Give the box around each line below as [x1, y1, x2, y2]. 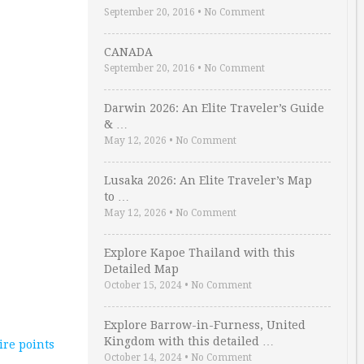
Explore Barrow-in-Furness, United [104, 318, 305, 331]
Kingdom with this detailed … [104, 335, 274, 348]
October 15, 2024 [104, 279, 182, 291]
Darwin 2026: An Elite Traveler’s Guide [104, 102, 324, 115]
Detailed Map [104, 262, 179, 275]
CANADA [104, 45, 153, 58]
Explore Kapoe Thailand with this [104, 246, 295, 259]
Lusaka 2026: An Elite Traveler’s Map [104, 174, 312, 187]
